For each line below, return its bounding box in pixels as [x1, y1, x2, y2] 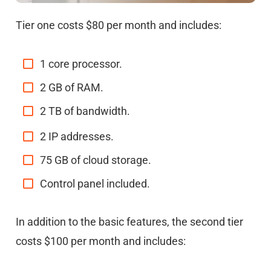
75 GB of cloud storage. [40, 153, 151, 166]
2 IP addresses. [40, 129, 114, 143]
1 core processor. [40, 57, 122, 70]
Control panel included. [40, 177, 150, 190]
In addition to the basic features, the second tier [16, 215, 243, 228]
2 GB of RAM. [40, 80, 103, 94]
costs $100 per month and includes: [16, 234, 186, 247]
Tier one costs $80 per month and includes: [16, 18, 221, 31]
